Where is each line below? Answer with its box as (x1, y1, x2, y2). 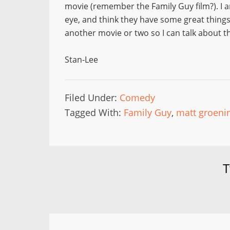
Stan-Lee (65, 54, 98, 65)
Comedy (120, 91, 155, 104)
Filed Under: (65, 91, 120, 104)
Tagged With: (65, 106, 124, 119)
